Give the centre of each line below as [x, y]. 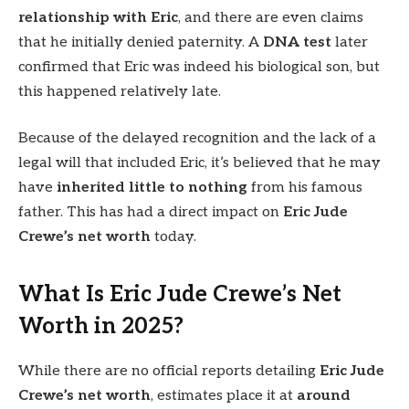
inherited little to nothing [152, 188]
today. [173, 237]
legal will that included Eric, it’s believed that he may [199, 163]
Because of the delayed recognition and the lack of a [197, 139]
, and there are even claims [271, 17]
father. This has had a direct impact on [151, 213]
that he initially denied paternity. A [141, 42]
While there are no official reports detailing [169, 372]
